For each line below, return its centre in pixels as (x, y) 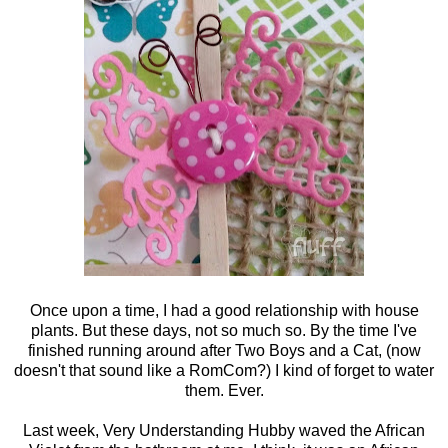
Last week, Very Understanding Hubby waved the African (224, 431)
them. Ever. (224, 391)
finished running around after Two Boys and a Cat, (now (224, 351)
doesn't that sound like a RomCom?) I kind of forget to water (224, 371)
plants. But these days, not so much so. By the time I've (224, 331)
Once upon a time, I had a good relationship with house (224, 311)
